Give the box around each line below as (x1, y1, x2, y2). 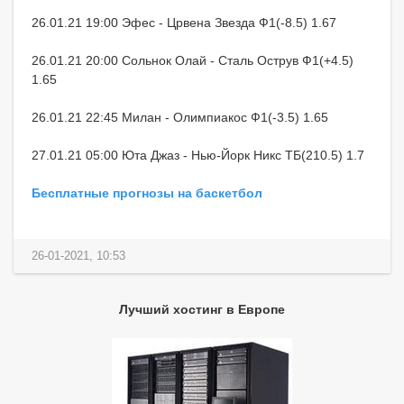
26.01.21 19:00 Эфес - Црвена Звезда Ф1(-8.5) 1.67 (32, 14, 336, 30)
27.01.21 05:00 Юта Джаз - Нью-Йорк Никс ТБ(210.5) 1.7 (32, 147, 364, 162)
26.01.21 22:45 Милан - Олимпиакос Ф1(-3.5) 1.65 (32, 109, 328, 124)
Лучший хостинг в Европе (119, 301, 285, 317)
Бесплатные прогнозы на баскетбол (32, 185, 262, 200)
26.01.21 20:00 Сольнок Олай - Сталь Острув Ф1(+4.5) (32, 52, 353, 68)
